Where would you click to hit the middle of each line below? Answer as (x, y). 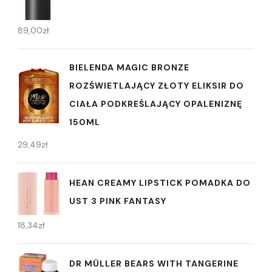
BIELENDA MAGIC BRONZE (129, 67)
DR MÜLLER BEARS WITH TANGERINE (154, 263)
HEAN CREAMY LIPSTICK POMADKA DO (160, 183)
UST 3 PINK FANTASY (118, 201)
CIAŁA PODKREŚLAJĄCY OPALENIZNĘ (156, 104)
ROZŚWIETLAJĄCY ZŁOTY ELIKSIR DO (157, 85)
